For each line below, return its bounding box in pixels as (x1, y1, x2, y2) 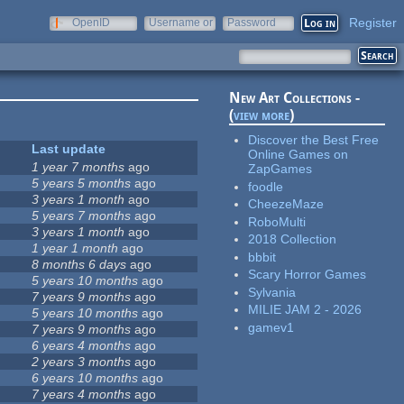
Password (227, 16, 276, 29)
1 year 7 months (32, 160, 125, 175)
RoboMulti (248, 214, 307, 229)
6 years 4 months (32, 338, 132, 353)
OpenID (72, 16, 110, 29)
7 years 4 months (32, 387, 132, 402)
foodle (248, 179, 284, 194)
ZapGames (248, 161, 313, 177)
